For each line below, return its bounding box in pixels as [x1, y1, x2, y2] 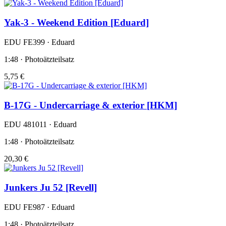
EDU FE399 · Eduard [4, 37, 75, 46]
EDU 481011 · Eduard [4, 120, 77, 129]
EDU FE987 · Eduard [4, 202, 75, 211]
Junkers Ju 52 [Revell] [4, 182, 97, 193]
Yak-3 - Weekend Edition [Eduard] [4, 17, 149, 28]
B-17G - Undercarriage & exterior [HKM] [4, 99, 177, 110]
